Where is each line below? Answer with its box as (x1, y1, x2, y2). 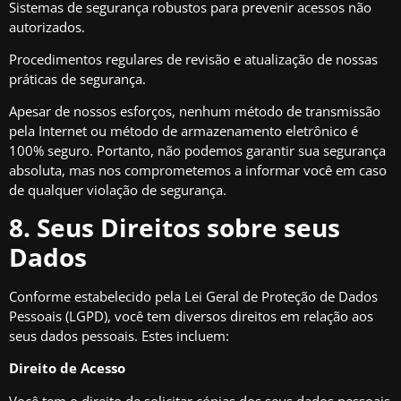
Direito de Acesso (9, 359, 125, 378)
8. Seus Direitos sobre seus (9, 209, 340, 244)
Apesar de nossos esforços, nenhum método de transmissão (9, 102, 380, 121)
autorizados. (9, 17, 85, 36)
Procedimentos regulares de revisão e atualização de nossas (9, 50, 378, 69)
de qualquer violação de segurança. (9, 181, 226, 200)
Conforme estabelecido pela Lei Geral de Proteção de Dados (9, 286, 378, 305)
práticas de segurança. (9, 70, 146, 89)
